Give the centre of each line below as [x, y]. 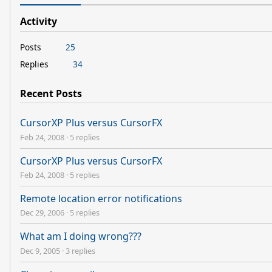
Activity [39, 21]
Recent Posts [51, 93]
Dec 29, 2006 [42, 213]
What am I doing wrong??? [81, 236]
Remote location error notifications [101, 198]
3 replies [80, 250]
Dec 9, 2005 [40, 250]
